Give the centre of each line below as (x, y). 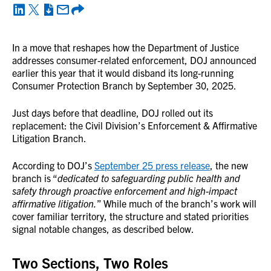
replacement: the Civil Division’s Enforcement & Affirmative (135, 125)
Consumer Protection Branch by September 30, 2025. (124, 85)
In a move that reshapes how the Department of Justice (126, 47)
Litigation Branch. (49, 138)
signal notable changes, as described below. (103, 229)
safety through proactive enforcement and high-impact (125, 191)
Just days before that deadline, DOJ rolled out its (113, 113)
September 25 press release (152, 165)
